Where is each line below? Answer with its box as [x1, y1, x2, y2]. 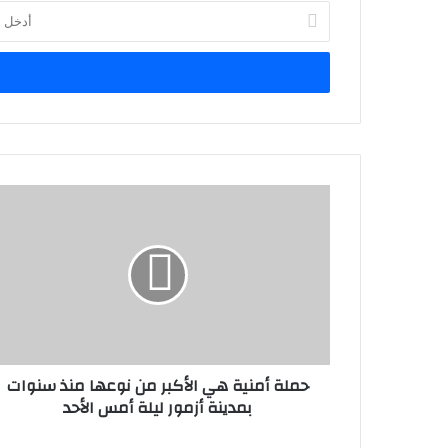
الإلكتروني [277, 44, 331, 61]
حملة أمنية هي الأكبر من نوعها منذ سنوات [6, 371, 309, 402]
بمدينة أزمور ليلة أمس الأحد [63, 393, 252, 424]
